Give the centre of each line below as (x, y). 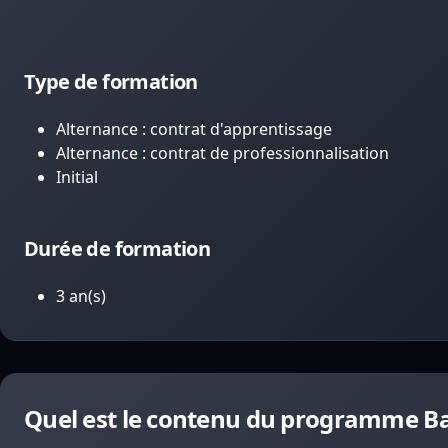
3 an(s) (81, 296)
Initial (77, 177)
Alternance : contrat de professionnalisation (222, 153)
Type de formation (111, 81)
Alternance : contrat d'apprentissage (194, 129)
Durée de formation (117, 248)
